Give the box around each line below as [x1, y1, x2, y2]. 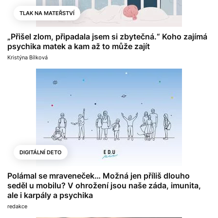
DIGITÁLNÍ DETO [19, 149, 62, 156]
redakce [7, 203, 27, 210]
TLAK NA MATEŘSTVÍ [19, 10, 74, 17]
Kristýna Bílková [7, 54, 48, 61]
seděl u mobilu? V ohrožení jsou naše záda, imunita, [7, 181, 201, 190]
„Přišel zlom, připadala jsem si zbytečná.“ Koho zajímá [7, 32, 207, 41]
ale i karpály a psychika [7, 190, 93, 200]
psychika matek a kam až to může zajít [7, 41, 150, 51]
